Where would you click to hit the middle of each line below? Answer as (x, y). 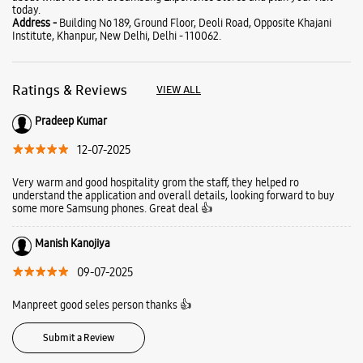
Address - (36, 23)
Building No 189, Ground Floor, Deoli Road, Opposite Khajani (195, 23)
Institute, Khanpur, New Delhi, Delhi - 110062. (117, 36)
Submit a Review (79, 338)
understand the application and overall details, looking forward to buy (173, 196)
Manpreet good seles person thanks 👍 (102, 305)
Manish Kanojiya (73, 243)
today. (26, 10)
